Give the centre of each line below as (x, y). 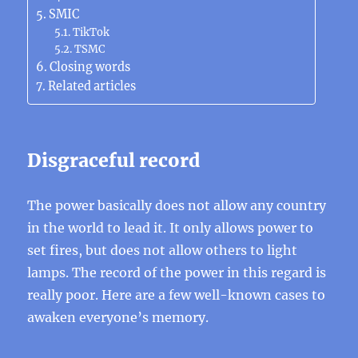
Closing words (90, 67)
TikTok (91, 32)
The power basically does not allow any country (177, 205)
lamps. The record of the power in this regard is (177, 272)
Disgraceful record (114, 160)
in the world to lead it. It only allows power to (171, 228)
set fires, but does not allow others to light (163, 250)
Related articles (92, 86)
